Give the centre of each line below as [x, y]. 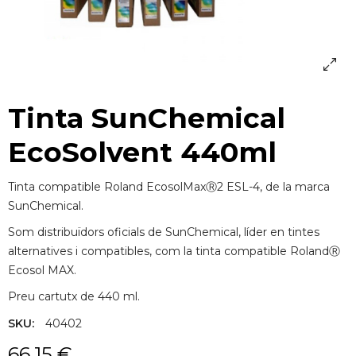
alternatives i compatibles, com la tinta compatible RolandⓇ [174, 252]
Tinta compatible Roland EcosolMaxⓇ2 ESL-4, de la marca [169, 187]
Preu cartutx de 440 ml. [74, 296]
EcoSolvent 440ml [142, 153]
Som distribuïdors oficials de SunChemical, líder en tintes [164, 232]
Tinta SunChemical [147, 118]
